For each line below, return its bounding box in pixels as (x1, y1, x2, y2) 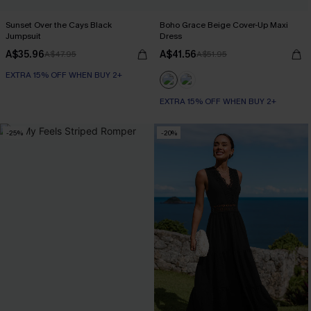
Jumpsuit (6, 31, 41, 42)
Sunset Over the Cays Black (6, 19, 112, 31)
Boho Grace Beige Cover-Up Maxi (160, 19, 288, 31)
